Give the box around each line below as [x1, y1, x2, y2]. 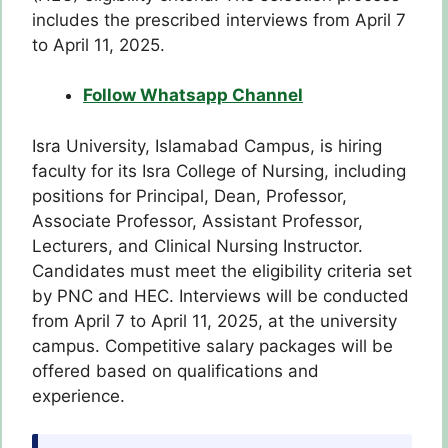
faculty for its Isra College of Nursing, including [32, 160, 406, 181]
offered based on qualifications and [32, 360, 319, 381]
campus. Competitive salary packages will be [32, 335, 393, 356]
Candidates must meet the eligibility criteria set [32, 260, 412, 281]
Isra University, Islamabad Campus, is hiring [32, 135, 382, 156]
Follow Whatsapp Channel [83, 85, 303, 106]
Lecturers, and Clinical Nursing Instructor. [32, 235, 363, 256]
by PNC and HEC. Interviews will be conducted [32, 285, 409, 306]
